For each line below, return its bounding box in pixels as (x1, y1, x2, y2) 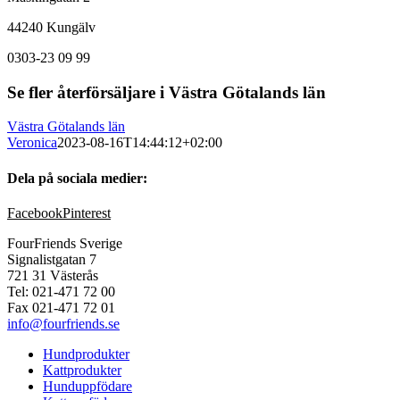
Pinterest (62, 204, 111, 221)
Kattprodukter (43, 362, 121, 378)
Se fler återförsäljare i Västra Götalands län (7, 82, 326, 102)
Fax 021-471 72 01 (7, 299, 115, 315)
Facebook (7, 204, 62, 221)
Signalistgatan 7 (7, 251, 96, 267)
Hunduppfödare (43, 378, 132, 394)
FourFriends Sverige (7, 235, 122, 251)
